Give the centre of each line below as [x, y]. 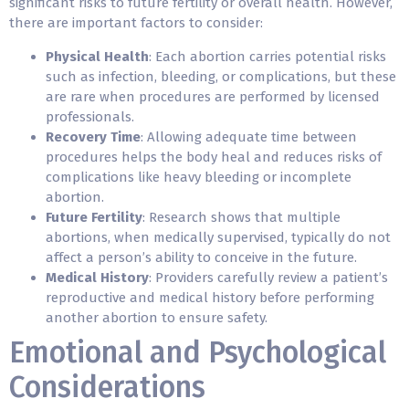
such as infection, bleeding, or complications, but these [221, 76]
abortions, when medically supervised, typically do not [218, 237]
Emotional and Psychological [198, 352]
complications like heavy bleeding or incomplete [199, 177]
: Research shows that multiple [241, 217]
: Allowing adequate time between [249, 136]
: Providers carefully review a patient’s [268, 277]
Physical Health [97, 56]
